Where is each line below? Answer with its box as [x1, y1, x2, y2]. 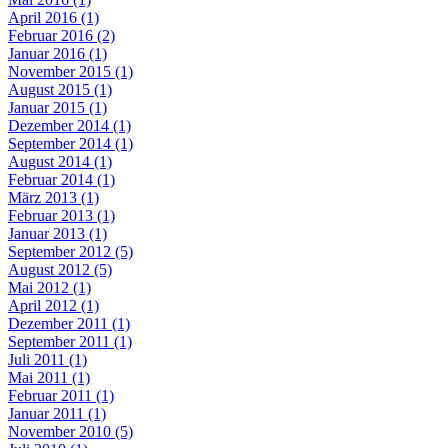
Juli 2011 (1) [8, 350, 87, 368]
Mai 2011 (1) [8, 368, 90, 386]
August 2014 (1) [8, 152, 112, 170]
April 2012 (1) [8, 296, 99, 314]
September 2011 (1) [8, 332, 132, 350]
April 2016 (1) [8, 8, 99, 26]
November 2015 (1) [8, 62, 133, 80]
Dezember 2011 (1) [8, 314, 130, 332]
